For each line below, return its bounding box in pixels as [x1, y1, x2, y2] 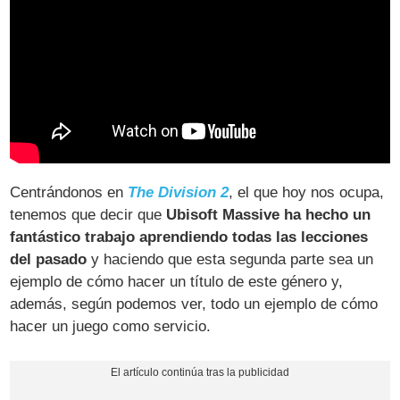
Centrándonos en [10, 184, 129, 202]
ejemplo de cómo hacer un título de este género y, [10, 273, 344, 291]
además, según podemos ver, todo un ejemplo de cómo [10, 296, 379, 313]
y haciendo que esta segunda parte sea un [87, 251, 374, 269]
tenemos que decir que [10, 206, 167, 224]
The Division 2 [128, 184, 229, 202]
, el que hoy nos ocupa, [229, 184, 385, 202]
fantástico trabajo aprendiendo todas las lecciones [10, 229, 369, 246]
